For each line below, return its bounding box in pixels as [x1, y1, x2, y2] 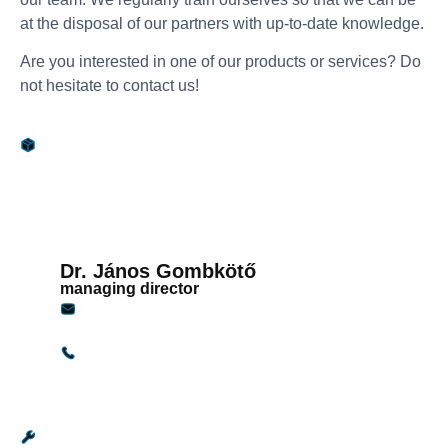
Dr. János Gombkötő [60, 259, 256, 282]
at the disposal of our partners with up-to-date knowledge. [20, 15, 424, 32]
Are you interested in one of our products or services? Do [20, 53, 421, 71]
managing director [60, 279, 199, 297]
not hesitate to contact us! [20, 77, 199, 95]
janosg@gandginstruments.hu [85, 299, 298, 317]
